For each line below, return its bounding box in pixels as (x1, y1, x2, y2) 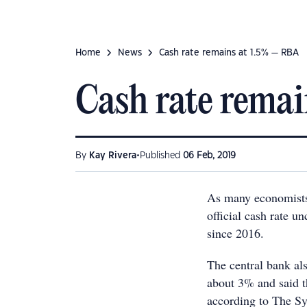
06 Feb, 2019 (183, 151, 236, 160)
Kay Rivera (89, 151, 136, 160)
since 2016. (207, 225, 264, 241)
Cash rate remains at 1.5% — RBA (159, 49, 299, 57)
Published (140, 151, 183, 160)
